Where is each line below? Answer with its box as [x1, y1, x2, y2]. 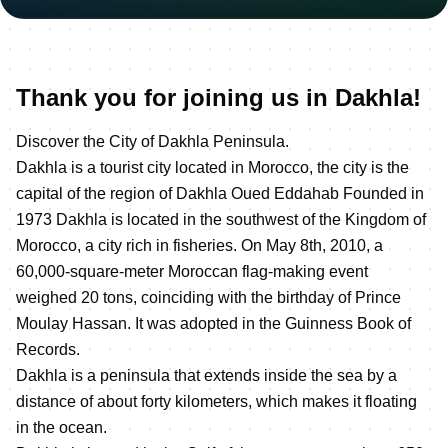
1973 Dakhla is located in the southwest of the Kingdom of [16, 210, 426, 228]
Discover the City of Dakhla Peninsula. [16, 132, 289, 150]
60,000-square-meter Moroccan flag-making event [16, 262, 368, 280]
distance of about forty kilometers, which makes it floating [16, 392, 417, 410]
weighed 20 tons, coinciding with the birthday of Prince [16, 288, 401, 306]
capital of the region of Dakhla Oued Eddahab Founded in [16, 184, 424, 202]
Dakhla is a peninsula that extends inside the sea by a [16, 366, 397, 384]
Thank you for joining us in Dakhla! [16, 83, 421, 111]
